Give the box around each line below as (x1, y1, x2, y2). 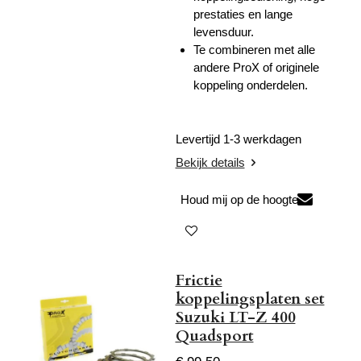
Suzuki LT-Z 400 (175, 307, 296, 328)
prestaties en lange (193, 7, 293, 22)
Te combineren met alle (193, 43, 315, 57)
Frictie (175, 270, 222, 291)
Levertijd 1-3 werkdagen (175, 131, 305, 146)
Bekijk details (175, 156, 245, 170)
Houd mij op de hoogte (180, 192, 298, 206)
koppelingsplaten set (175, 288, 325, 309)
